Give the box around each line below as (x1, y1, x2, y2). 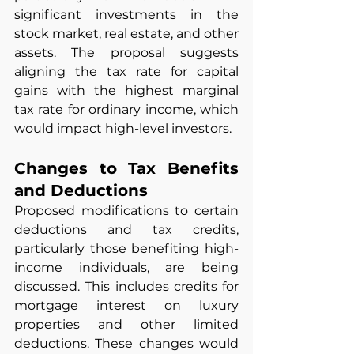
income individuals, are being (14, 260, 239, 276)
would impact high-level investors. (14, 121, 232, 137)
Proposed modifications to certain (14, 203, 239, 219)
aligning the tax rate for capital (14, 64, 239, 80)
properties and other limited (14, 317, 239, 333)
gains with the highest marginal (14, 83, 239, 99)
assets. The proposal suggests (14, 45, 239, 61)
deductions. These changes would (14, 336, 239, 352)
